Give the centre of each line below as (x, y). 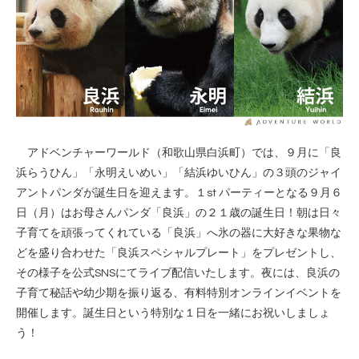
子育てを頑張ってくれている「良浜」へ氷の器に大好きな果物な (179, 234)
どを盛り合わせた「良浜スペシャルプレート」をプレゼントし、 (179, 254)
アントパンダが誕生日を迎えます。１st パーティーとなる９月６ (179, 194)
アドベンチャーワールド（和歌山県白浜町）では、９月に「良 (179, 153)
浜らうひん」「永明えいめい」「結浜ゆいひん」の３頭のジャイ (179, 173)
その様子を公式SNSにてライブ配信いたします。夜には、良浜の (178, 274)
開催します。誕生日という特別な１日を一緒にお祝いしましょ (173, 314)
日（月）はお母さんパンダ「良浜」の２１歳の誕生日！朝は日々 (179, 214)
